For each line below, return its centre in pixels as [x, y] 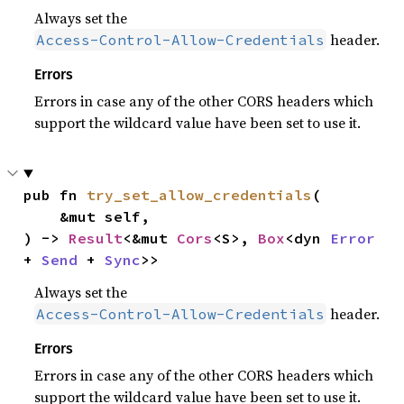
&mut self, [42, 216]
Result [96, 238]
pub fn [55, 195]
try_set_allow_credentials [200, 195]
